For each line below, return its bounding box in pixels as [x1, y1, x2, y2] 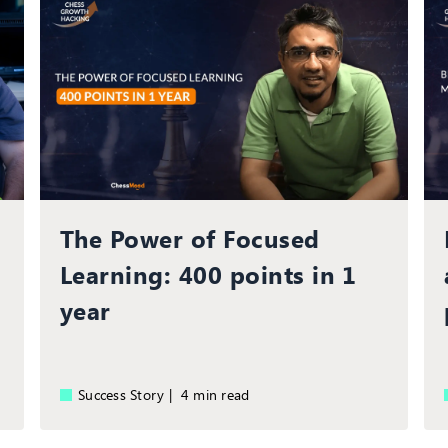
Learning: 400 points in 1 [59, 257, 357, 290]
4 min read [189, 384, 250, 404]
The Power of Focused [59, 221, 320, 254]
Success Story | [77, 384, 181, 404]
